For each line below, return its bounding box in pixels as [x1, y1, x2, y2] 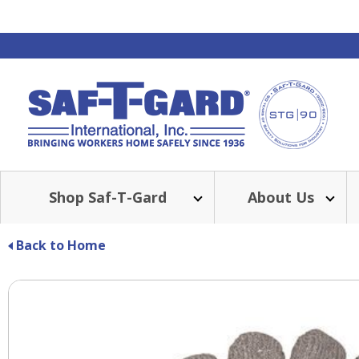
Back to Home [16, 236, 106, 254]
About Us [247, 188, 314, 207]
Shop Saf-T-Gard [48, 188, 167, 207]
